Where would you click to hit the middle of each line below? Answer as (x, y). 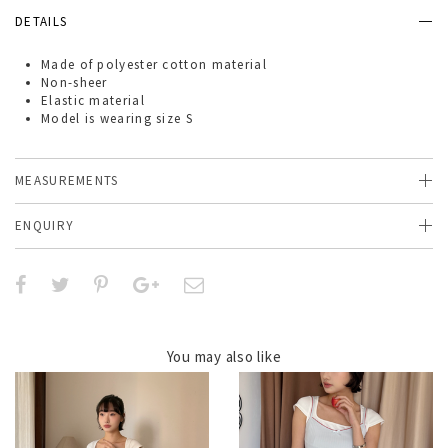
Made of (67, 64)
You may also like (224, 356)
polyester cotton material (180, 64)
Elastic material (93, 100)
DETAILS (41, 21)
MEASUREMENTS (67, 180)
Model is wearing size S (117, 118)
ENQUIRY (45, 225)
